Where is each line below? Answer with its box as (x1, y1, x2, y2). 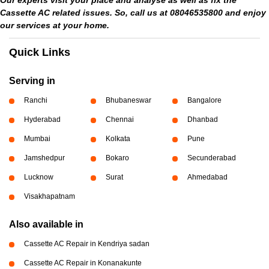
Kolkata (105, 134, 130, 143)
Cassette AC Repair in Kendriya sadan (24, 240, 150, 248)
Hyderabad (24, 115, 61, 124)
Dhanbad (187, 115, 218, 124)
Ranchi (24, 96, 47, 104)
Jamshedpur (24, 154, 65, 162)
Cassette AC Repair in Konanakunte (24, 259, 142, 267)
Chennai (105, 115, 134, 124)
